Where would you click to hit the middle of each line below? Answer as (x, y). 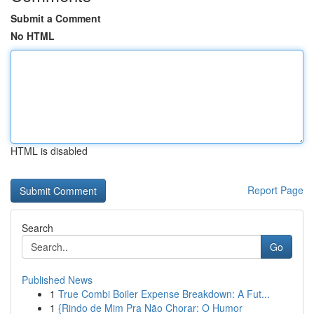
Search (37, 228)
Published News (57, 280)
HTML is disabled (49, 151)
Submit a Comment (56, 18)
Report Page (275, 190)
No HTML (33, 36)
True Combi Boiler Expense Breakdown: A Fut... (164, 294)
